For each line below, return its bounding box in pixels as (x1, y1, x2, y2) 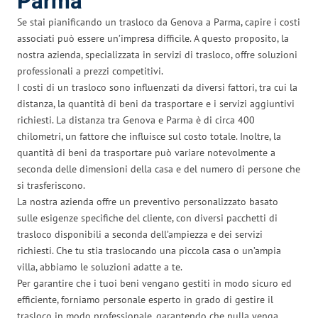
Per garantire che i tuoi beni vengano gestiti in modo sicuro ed (17, 276, 292, 290)
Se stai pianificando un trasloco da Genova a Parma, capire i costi (17, 15, 300, 28)
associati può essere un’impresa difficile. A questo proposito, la (17, 31, 289, 45)
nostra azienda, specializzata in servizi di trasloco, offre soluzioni (17, 48, 297, 61)
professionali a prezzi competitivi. (17, 64, 163, 77)
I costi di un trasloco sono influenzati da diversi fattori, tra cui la (17, 80, 297, 94)
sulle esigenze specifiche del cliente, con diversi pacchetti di (17, 211, 278, 224)
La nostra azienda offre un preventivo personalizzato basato (17, 194, 278, 208)
